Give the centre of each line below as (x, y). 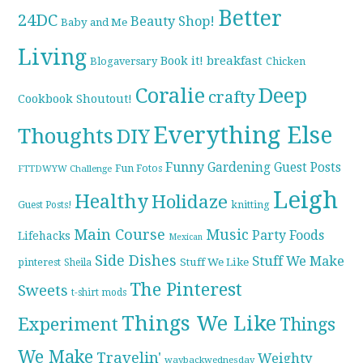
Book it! (182, 61)
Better (250, 19)
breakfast (235, 61)
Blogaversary (124, 62)
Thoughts (66, 137)
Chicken (286, 62)
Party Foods (288, 236)
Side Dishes (136, 261)
